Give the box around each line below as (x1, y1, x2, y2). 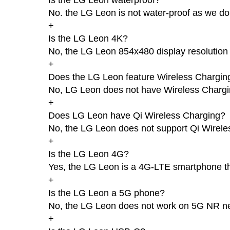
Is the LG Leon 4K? (48, 33, 128, 44)
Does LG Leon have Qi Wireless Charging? (48, 110, 225, 121)
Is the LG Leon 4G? (48, 148, 129, 159)
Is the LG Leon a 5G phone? (48, 187, 165, 198)
